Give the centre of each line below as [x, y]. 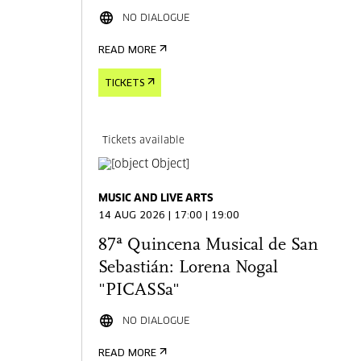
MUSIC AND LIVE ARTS [156, 199]
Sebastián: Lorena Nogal [189, 268]
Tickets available [144, 141]
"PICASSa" [139, 290]
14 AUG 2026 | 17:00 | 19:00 [169, 216]
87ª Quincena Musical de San [209, 245]
